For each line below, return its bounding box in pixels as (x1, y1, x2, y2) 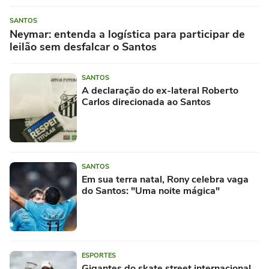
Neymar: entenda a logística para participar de (10, 26, 245, 41)
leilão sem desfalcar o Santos (10, 39, 157, 54)
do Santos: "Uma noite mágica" (82, 184, 220, 198)
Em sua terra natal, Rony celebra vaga (82, 172, 249, 186)
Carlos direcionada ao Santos (82, 95, 211, 109)
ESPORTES (82, 250, 116, 260)
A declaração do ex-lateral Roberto (82, 83, 238, 97)
